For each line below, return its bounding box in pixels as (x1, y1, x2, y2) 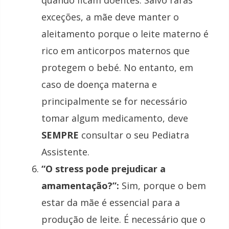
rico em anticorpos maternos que (41, 44, 190, 57)
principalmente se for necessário (41, 95, 187, 108)
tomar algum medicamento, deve (41, 112, 188, 125)
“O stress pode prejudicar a (41, 163, 166, 175)
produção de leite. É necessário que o (41, 213, 205, 226)
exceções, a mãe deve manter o (41, 11, 179, 24)
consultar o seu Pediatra (79, 129, 189, 142)
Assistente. (41, 146, 89, 158)
